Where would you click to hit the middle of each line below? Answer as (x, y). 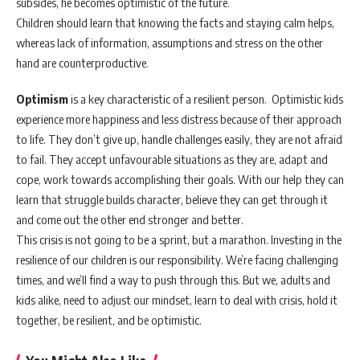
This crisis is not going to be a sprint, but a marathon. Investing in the (179, 239)
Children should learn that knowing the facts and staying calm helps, (175, 22)
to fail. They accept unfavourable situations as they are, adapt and (172, 159)
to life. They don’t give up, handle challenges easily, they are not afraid (179, 139)
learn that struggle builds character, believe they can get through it (172, 199)
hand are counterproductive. (85, 63)
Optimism (43, 99)
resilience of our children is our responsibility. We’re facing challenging (177, 260)
